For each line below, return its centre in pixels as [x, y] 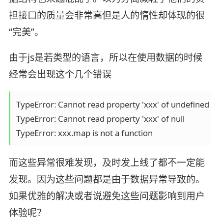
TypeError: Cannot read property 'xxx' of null [100, 118]
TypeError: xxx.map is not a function [84, 133]
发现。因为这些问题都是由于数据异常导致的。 [107, 179]
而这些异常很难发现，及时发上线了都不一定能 [107, 163]
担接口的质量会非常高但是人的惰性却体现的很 [107, 15]
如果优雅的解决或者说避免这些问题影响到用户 [107, 196]
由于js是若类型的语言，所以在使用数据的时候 [105, 57]
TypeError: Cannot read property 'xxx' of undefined [112, 104]
